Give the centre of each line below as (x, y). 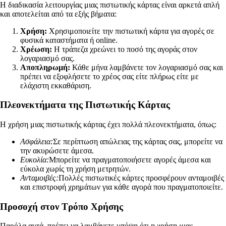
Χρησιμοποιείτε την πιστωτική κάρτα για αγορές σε (131, 31)
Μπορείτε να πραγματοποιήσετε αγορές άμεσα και (130, 159)
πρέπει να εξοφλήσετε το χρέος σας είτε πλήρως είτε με (109, 76)
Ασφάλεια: (37, 141)
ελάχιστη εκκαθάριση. (56, 85)
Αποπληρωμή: (45, 67)
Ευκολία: (35, 159)
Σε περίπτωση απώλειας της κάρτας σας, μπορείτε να (138, 141)
